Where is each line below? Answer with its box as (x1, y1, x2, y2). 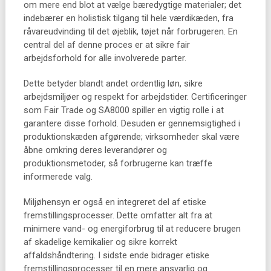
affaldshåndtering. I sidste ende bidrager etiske (23, 250, 209, 261)
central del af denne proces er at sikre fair (23, 39, 190, 50)
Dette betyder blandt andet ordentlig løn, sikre (23, 78, 203, 89)
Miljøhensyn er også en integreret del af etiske (23, 197, 206, 207)
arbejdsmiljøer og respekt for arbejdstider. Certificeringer (23, 91, 247, 102)
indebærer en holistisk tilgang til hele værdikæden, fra (23, 13, 233, 24)
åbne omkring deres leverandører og (23, 145, 167, 155)
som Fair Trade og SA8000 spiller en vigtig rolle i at (23, 105, 224, 116)
